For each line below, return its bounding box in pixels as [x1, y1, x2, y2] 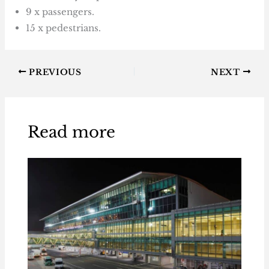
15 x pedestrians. [26, 22, 101, 34]
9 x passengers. [26, 6, 95, 18]
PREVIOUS [26, 67, 82, 77]
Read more [27, 122, 115, 142]
